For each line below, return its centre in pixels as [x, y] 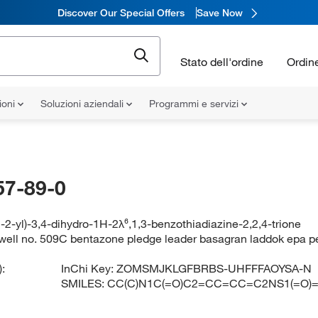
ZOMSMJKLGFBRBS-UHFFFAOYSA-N [214, 268]
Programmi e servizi [195, 104]
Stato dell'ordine [222, 61]
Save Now [219, 12]
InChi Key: [89, 268]
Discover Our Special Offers [121, 12]
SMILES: [84, 283]
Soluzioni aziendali [83, 104]
